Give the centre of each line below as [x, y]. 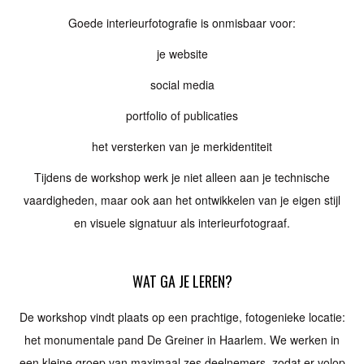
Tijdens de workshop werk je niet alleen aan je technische [182, 177]
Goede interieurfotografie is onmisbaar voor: [182, 23]
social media [182, 84]
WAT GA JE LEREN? [182, 281]
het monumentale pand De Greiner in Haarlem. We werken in [182, 340]
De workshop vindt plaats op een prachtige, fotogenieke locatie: [182, 317]
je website [182, 54]
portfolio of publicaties [182, 115]
